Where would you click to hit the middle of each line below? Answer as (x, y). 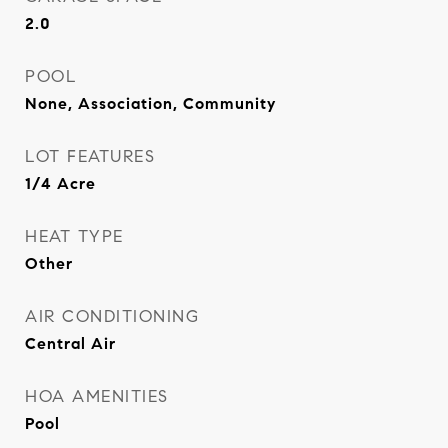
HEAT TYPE (74, 236)
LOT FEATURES (90, 156)
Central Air (70, 343)
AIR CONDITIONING (112, 316)
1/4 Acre (60, 183)
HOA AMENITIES (97, 396)
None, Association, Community (150, 103)
